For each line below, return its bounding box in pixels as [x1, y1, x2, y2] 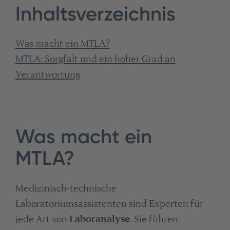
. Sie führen [129, 213, 178, 224]
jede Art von [15, 213, 69, 224]
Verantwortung [15, 69, 80, 80]
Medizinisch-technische [15, 182, 117, 194]
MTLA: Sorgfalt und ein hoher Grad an [15, 53, 176, 65]
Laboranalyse [69, 213, 130, 224]
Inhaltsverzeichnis [15, 2, 176, 26]
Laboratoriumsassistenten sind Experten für [15, 198, 203, 209]
